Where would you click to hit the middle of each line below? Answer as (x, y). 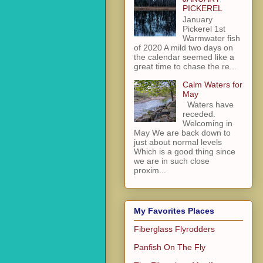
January (197, 19)
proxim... (150, 171)
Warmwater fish (211, 38)
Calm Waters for (212, 84)
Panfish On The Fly (170, 247)
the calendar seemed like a (184, 57)
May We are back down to (182, 133)
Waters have (208, 105)
